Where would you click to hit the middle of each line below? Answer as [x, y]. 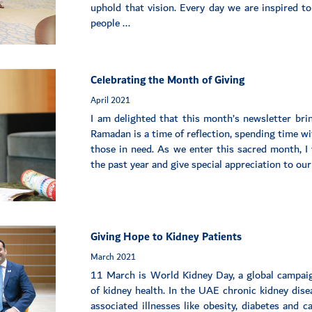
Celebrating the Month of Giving [168, 81]
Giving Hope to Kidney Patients [166, 237]
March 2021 [114, 257]
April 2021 [111, 101]
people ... [111, 24]
